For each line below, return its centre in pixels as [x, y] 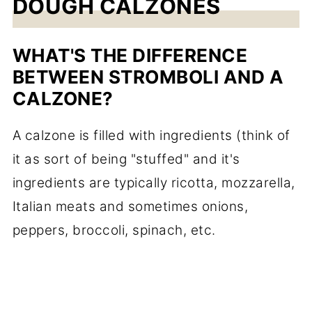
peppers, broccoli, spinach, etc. [114, 231]
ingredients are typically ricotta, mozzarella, [154, 183]
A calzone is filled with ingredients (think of [151, 136]
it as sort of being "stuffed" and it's [126, 159]
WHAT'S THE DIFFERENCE [130, 56]
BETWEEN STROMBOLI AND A [148, 77]
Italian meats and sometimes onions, [130, 207]
